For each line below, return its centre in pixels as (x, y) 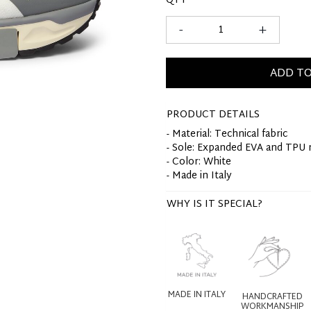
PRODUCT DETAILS (213, 115)
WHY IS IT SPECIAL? (215, 204)
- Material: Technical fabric (227, 134)
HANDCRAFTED (272, 297)
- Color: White (199, 162)
